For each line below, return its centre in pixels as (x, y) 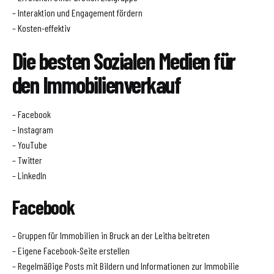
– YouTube (30, 144)
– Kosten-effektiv (41, 28)
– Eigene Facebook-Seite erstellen (71, 251)
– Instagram (33, 129)
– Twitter (27, 160)
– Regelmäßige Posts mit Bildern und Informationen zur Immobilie (126, 266)
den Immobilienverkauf (97, 84)
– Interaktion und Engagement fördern (77, 13)
